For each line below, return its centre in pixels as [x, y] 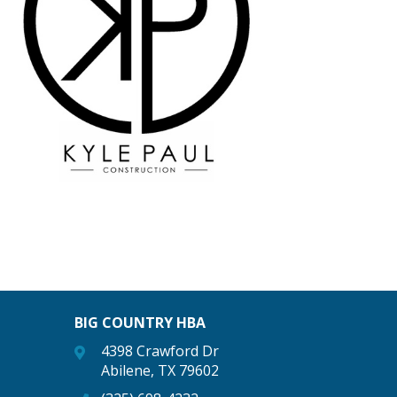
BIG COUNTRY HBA [140, 323]
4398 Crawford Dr [160, 351]
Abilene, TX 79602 [160, 370]
